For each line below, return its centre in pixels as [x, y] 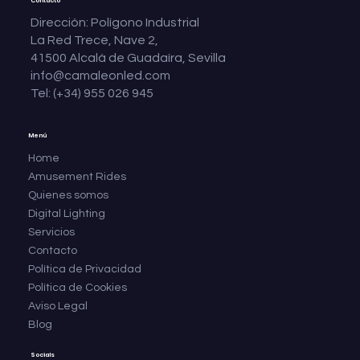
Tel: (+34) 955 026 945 [92, 94]
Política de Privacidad [84, 269]
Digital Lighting [66, 213]
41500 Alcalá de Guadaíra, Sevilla [129, 58]
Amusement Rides [77, 176]
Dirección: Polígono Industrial [115, 23]
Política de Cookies [77, 287]
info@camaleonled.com [101, 76]
